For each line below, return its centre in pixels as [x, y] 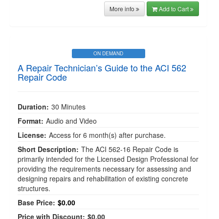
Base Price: [36, 202]
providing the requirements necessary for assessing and [104, 169]
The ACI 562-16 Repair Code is [130, 149]
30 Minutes [68, 107]
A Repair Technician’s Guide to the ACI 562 [102, 67]
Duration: [33, 107]
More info [123, 9]
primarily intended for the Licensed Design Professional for [108, 159]
